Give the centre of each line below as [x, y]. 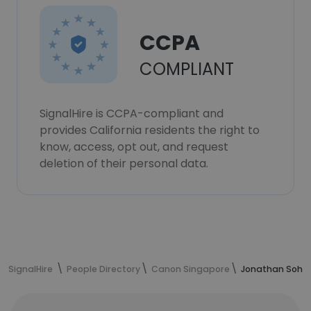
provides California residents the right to [150, 130]
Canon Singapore [191, 269]
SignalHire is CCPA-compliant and [132, 114]
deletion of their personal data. [124, 163]
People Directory [103, 269]
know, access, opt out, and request [134, 147]
